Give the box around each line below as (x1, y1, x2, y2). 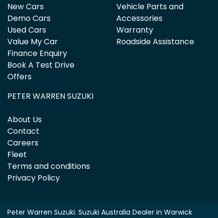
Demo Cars (7, 13, 51, 24)
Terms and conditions (7, 161, 90, 172)
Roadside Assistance (116, 36, 194, 48)
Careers (7, 137, 38, 149)
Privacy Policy (7, 172, 60, 184)
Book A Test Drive (7, 59, 74, 71)
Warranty (116, 24, 153, 36)
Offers (7, 71, 32, 83)
